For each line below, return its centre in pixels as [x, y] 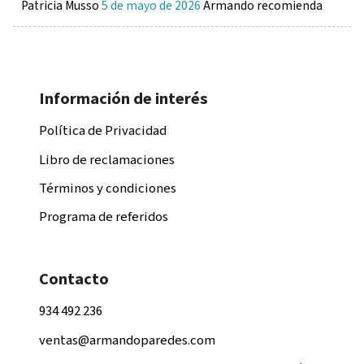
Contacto [74, 279]
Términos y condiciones [107, 189]
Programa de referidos [103, 217]
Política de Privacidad [102, 131]
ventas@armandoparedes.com [127, 340]
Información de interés [123, 99]
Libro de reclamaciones [106, 160]
